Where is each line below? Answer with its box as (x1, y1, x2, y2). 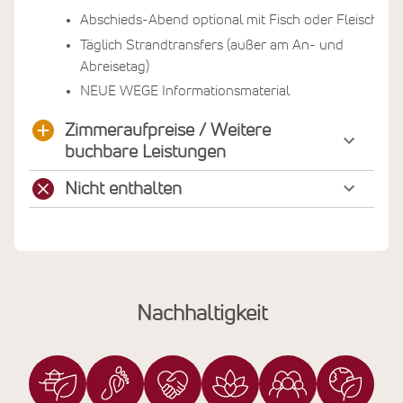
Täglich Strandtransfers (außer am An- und (80, 37, 344, 52)
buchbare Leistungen (65, 142, 226, 161)
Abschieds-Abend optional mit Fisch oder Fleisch (80, 13, 379, 28)
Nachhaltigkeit (136, 302, 267, 325)
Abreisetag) (80, 58, 149, 74)
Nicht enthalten (65, 179, 182, 198)
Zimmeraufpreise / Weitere (65, 121, 271, 139)
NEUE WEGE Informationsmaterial (80, 83, 290, 98)
